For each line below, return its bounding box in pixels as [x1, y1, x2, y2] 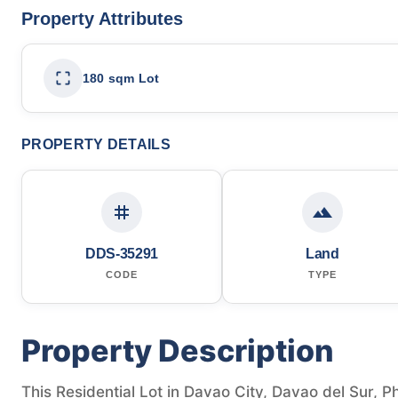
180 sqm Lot [83, 70, 160, 85]
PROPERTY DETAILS [21, 136, 171, 152]
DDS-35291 [84, 245, 159, 261]
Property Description [21, 331, 334, 369]
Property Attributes [21, 8, 183, 28]
